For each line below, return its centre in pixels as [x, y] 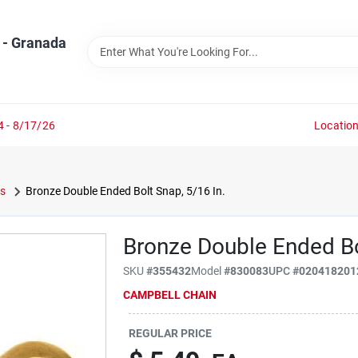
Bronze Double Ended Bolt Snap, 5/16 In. [125, 191]
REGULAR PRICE [171, 333]
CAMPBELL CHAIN [170, 294]
